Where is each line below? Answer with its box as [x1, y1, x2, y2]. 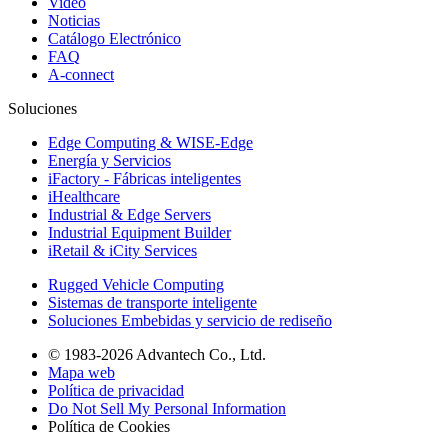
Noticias [48, 12, 100, 30]
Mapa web [48, 364, 115, 382]
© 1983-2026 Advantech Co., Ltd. [48, 346, 266, 364]
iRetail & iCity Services [48, 242, 197, 260]
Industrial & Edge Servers [48, 206, 211, 224]
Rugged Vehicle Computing [48, 276, 224, 294]
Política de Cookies [48, 418, 170, 436]
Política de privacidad [48, 382, 184, 400]
